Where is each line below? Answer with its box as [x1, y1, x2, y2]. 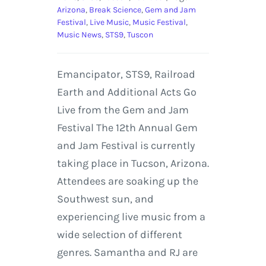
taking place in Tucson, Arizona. [56, 157, 209, 170]
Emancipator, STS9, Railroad [56, 68, 195, 81]
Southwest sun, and [56, 192, 154, 206]
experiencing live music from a [56, 210, 205, 224]
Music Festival [132, 17, 186, 28]
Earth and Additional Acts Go [56, 85, 197, 99]
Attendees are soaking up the [56, 175, 198, 188]
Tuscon [126, 30, 153, 40]
